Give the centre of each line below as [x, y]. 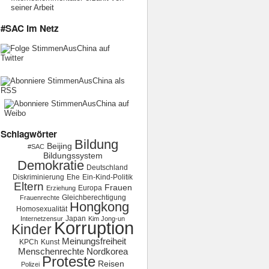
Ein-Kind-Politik [108, 177]
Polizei [31, 264]
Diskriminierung [39, 177]
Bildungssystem [73, 156]
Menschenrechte [51, 251]
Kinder [32, 229]
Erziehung [61, 188]
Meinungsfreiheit [94, 241]
